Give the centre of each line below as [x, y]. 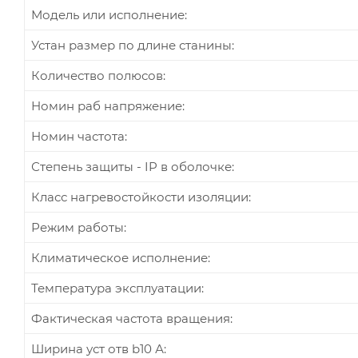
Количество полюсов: [98, 75]
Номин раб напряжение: [108, 105]
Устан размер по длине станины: [133, 45]
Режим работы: [79, 227]
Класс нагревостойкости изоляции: [141, 197]
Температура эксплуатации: [117, 288]
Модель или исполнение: [109, 14]
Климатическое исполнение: [121, 257]
